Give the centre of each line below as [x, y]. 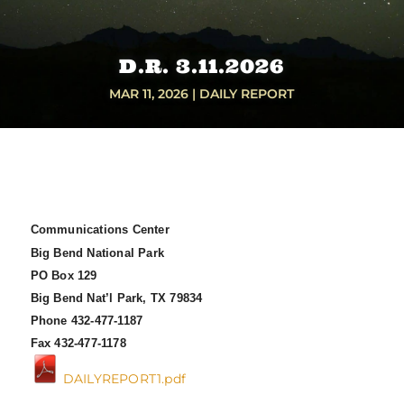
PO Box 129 [64, 276]
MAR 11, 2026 [149, 94]
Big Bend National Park [97, 253]
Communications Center [100, 230]
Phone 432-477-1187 [87, 321]
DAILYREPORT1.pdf [122, 379]
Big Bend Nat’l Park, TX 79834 [116, 298]
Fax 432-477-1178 [78, 344]
